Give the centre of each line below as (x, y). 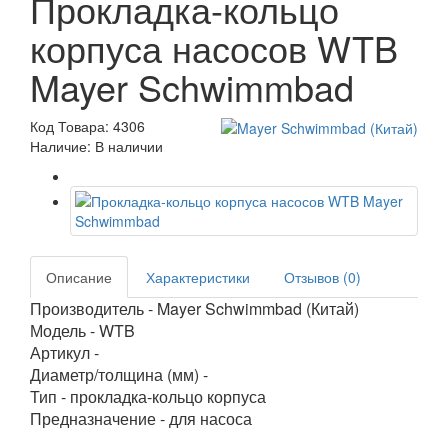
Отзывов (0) (322, 277)
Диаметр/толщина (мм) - (119, 374)
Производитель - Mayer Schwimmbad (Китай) (194, 308)
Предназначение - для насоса (141, 418)
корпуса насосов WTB (214, 47)
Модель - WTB (82, 330)
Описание (79, 277)
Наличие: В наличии (96, 146)
